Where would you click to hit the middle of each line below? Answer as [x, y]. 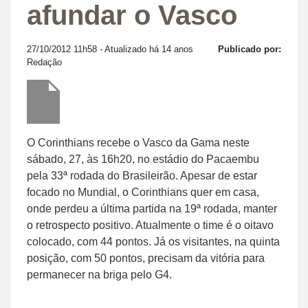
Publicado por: [250, 49]
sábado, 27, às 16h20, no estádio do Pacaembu [143, 159]
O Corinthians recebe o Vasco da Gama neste [138, 142]
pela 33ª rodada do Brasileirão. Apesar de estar [142, 175]
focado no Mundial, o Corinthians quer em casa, [143, 192]
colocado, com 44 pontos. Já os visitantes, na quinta [153, 241]
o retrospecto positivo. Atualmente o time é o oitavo [150, 225]
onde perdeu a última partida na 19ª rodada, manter [152, 208]
